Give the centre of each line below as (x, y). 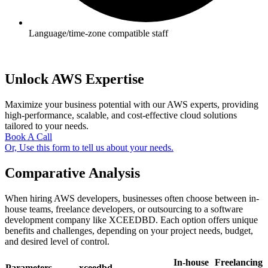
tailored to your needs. (47, 126)
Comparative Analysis (72, 173)
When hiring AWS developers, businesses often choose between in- (132, 198)
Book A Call (28, 137)
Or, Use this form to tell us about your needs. (89, 148)
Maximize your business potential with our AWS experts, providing (132, 105)
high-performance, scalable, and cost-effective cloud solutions (121, 115)
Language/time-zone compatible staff (98, 33)
